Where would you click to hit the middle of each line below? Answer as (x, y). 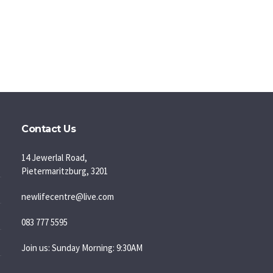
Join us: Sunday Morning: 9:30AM (82, 248)
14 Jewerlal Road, (55, 158)
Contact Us (49, 129)
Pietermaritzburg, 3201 (65, 171)
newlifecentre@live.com (68, 197)
